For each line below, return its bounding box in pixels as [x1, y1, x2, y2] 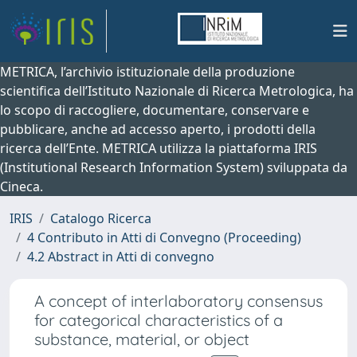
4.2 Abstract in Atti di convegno [27, 248, 214, 265]
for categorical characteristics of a [34, 310, 283, 330]
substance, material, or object [34, 329, 249, 349]
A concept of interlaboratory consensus [34, 291, 323, 311]
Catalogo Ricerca [50, 210, 151, 227]
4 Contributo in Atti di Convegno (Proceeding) [27, 229, 301, 246]
